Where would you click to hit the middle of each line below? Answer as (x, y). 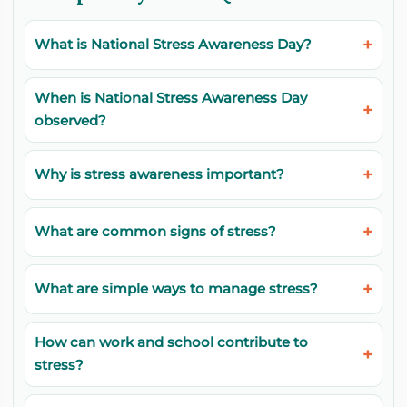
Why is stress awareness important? (159, 175)
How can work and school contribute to (171, 343)
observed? (70, 121)
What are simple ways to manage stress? (176, 289)
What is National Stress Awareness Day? (173, 45)
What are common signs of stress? (155, 232)
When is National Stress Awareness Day (171, 99)
